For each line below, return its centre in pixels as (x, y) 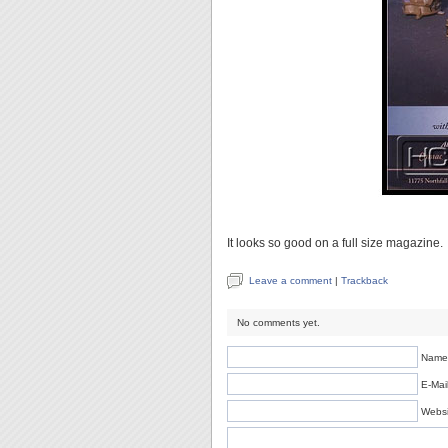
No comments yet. (278, 322)
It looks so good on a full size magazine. (335, 243)
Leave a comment (290, 280)
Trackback (364, 280)
